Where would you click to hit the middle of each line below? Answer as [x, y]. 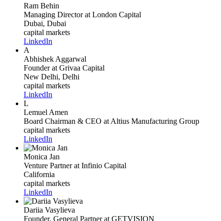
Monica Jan [42, 157]
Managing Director [53, 15]
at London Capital [112, 15]
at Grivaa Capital [77, 68]
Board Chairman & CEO [63, 121]
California [39, 175]
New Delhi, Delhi [52, 77]
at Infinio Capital [99, 166]
